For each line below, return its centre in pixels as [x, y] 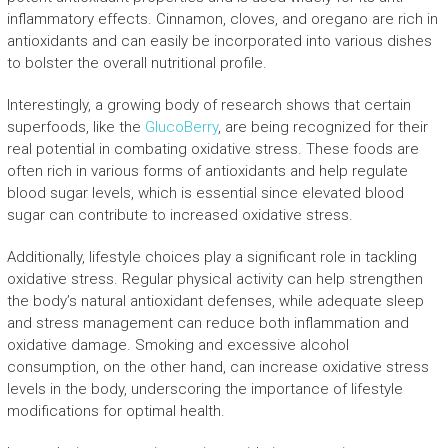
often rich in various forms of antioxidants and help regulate [207, 171]
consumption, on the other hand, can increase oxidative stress [217, 367]
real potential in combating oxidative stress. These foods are [212, 149]
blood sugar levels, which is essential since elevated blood [205, 193]
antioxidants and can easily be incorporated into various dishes [219, 41]
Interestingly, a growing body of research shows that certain [208, 105]
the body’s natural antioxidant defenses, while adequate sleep [215, 301]
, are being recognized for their [322, 127]
